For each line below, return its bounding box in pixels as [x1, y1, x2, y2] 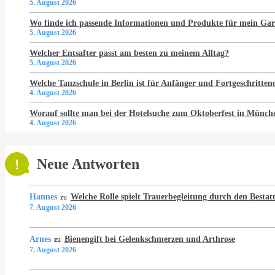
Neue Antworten [37, 155, 139, 172]
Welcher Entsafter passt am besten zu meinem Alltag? [29, 47, 229, 58]
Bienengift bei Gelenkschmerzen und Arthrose [64, 233, 235, 244]
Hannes [29, 191, 57, 201]
